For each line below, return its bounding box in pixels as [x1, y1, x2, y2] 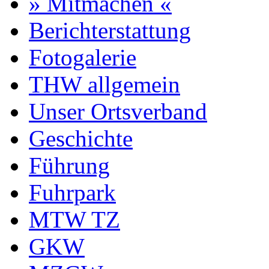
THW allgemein [29, 71, 180, 98]
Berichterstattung [29, 17, 191, 44]
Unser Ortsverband [29, 98, 207, 125]
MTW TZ [29, 207, 120, 233]
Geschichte [29, 125, 133, 152]
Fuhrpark [29, 180, 116, 206]
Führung [29, 153, 110, 179]
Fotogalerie [29, 44, 136, 71]
